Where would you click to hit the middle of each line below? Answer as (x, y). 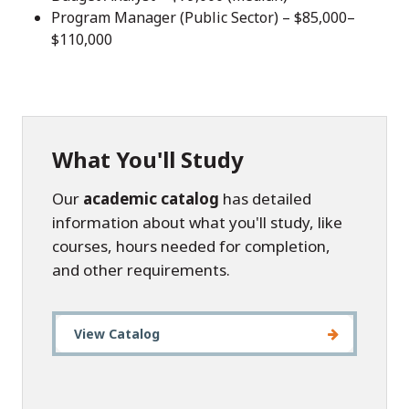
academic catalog (151, 199)
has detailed (265, 199)
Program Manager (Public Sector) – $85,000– (203, 18)
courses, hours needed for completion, (191, 246)
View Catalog (117, 334)
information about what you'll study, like (197, 223)
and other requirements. (141, 270)
